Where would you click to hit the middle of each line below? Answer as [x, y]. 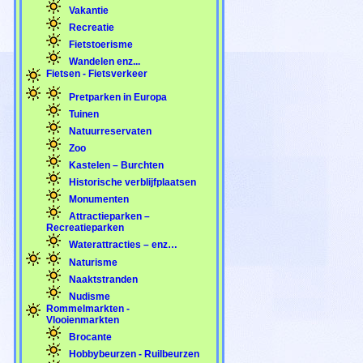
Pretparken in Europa [117, 97]
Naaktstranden [102, 279]
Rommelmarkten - [88, 308]
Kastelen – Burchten [115, 165]
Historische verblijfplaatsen [131, 182]
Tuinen [83, 114]
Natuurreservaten [109, 131]
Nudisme [88, 296]
